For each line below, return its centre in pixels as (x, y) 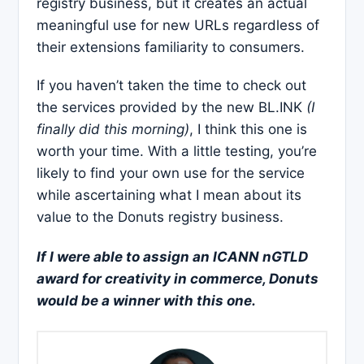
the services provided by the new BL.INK (171, 107)
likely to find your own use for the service (171, 173)
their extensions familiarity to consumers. (171, 47)
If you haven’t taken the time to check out (171, 85)
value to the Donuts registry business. (160, 217)
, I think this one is (248, 129)
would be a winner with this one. (146, 301)
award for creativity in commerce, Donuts (178, 279)
